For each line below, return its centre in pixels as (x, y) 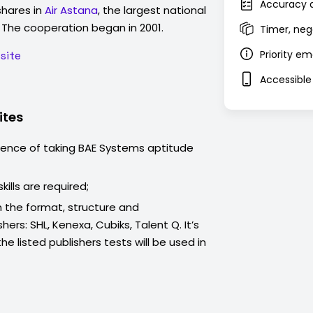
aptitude (169, 148)
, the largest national (152, 10)
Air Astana (71, 10)
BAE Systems (111, 148)
